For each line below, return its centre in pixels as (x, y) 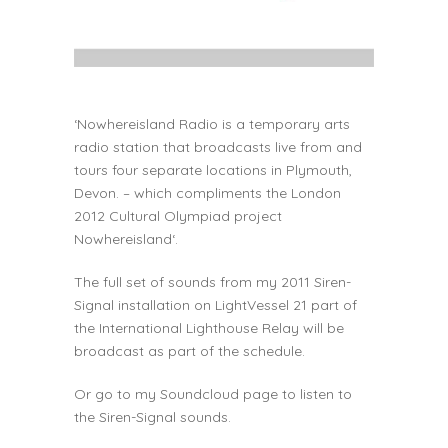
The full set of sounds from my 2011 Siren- (212, 282)
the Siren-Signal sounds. (152, 417)
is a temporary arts (284, 124)
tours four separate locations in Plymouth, (213, 170)
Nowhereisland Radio (147, 124)
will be (321, 328)
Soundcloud (199, 394)
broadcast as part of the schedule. (189, 351)
